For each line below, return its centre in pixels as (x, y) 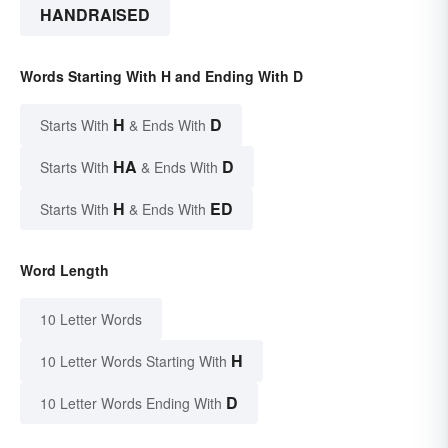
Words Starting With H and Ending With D (161, 76)
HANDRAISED (95, 15)
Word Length (64, 270)
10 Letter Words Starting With (133, 361)
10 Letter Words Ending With (131, 403)
